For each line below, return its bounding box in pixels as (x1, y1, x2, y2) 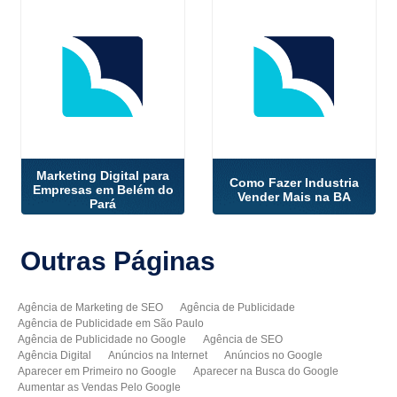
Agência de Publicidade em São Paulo (18, 316, 205, 330)
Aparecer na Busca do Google (193, 364, 339, 378)
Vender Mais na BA (237, 190, 351, 205)
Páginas (113, 245, 216, 276)
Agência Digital (18, 348, 92, 362)
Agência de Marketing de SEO (18, 300, 164, 314)
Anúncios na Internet (108, 348, 208, 362)
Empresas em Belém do (32, 183, 174, 198)
